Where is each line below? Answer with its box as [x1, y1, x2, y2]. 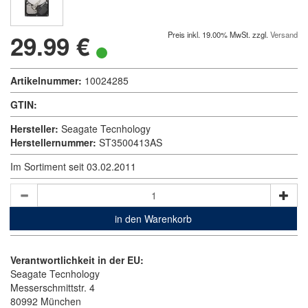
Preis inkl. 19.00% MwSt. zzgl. [168, 29, 270, 40]
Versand [270, 29, 298, 40]
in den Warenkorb [115, 212, 192, 225]
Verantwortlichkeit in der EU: [10, 253, 144, 267]
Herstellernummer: [10, 135, 96, 149]
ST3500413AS [99, 135, 162, 149]
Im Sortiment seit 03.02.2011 [10, 159, 136, 173]
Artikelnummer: [10, 74, 82, 87]
